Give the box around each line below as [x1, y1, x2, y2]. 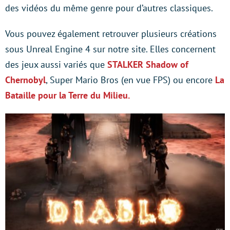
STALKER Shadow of [107, 59, 188, 70]
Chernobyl [5, 74, 46, 86]
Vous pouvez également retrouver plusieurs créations [5, 28, 217, 40]
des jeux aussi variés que [5, 59, 107, 70]
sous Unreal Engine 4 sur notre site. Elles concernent [5, 43, 216, 55]
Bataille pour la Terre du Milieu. [5, 89, 130, 101]
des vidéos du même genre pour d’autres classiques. [5, 2, 213, 14]
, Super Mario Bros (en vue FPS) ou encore [46, 74, 215, 86]
